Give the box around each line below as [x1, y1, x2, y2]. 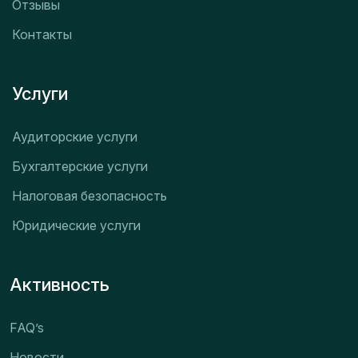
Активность [10, 273, 109, 295]
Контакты [12, 26, 72, 42]
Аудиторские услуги [12, 128, 137, 145]
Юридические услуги [12, 217, 141, 233]
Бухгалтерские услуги [12, 157, 148, 174]
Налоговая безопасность [12, 187, 167, 204]
